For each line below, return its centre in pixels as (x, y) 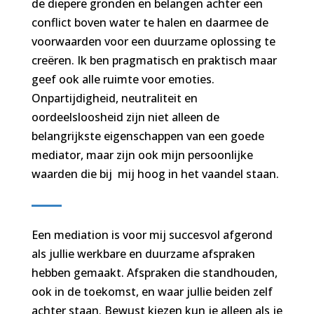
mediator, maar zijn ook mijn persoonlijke (142, 155)
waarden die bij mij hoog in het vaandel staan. (155, 173)
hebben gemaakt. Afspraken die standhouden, (154, 272)
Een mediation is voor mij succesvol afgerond (152, 234)
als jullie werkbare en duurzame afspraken (143, 253)
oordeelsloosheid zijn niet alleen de (125, 117)
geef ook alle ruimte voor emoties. (123, 79)
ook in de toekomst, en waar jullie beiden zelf (152, 291)
